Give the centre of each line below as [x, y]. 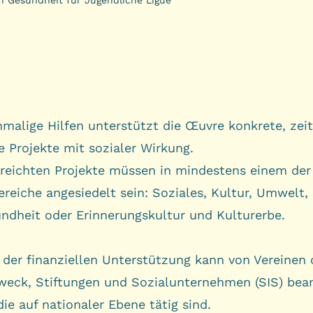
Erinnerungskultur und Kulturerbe [179, 214]
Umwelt [281, 192]
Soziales [178, 192]
